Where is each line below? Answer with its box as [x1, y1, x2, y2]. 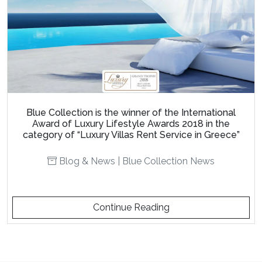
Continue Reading [92, 202, 170, 213]
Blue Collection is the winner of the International [26, 107, 236, 119]
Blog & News [59, 156, 115, 167]
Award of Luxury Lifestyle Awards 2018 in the [32, 118, 230, 130]
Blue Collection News [122, 156, 215, 167]
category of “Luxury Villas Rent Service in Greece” [22, 129, 240, 141]
